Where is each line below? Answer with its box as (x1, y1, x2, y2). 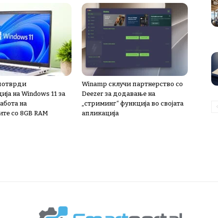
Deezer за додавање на (82, 90, 155, 97)
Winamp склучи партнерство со (82, 80, 183, 88)
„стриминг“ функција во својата (82, 100, 183, 107)
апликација (82, 109, 119, 117)
